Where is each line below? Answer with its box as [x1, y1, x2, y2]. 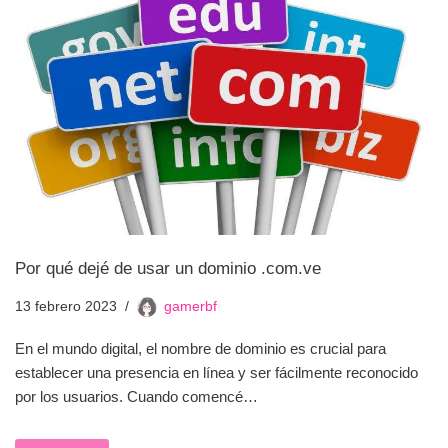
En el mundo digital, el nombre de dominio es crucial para [15, 340, 386, 358]
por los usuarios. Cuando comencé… [15, 388, 262, 406]
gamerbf [164, 299, 217, 315]
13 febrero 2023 [15, 299, 117, 315]
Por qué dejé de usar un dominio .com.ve [15, 259, 321, 278]
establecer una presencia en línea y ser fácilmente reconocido [15, 364, 418, 382]
